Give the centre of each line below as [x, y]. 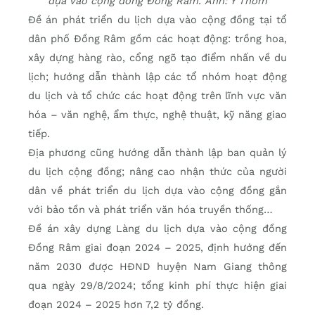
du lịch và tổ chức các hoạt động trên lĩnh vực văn [157, 95]
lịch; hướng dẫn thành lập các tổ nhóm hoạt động [157, 76]
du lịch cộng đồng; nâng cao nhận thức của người [157, 171]
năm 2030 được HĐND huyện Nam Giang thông [157, 266]
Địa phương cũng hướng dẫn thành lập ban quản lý [157, 152]
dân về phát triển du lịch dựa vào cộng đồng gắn [157, 190]
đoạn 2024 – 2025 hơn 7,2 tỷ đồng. [116, 304]
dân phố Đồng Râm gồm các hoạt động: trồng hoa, [157, 38]
